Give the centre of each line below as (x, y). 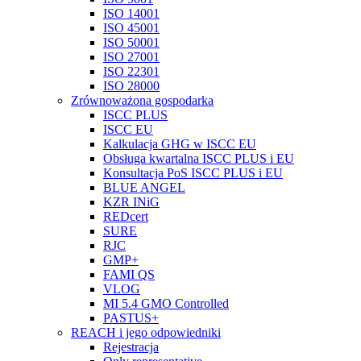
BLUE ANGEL (144, 187)
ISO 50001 (131, 42)
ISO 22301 (131, 71)
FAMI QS (129, 274)
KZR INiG (131, 202)
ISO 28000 (131, 86)
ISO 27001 (131, 57)
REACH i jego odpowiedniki (146, 332)
